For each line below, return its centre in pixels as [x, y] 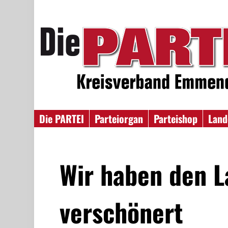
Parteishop [176, 119]
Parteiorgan [119, 119]
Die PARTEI [62, 119]
